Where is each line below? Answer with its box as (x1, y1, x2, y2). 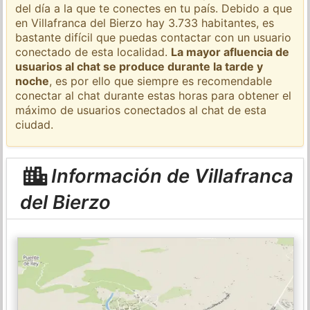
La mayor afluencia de (171, 44, 290, 59)
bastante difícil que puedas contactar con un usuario (15, 30, 292, 44)
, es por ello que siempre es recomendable (49, 73, 273, 88)
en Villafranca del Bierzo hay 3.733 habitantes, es (15, 15, 275, 30)
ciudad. (15, 117, 54, 131)
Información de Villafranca (46, 163, 293, 188)
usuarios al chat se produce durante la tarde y (15, 59, 264, 73)
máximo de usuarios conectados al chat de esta (15, 102, 267, 117)
